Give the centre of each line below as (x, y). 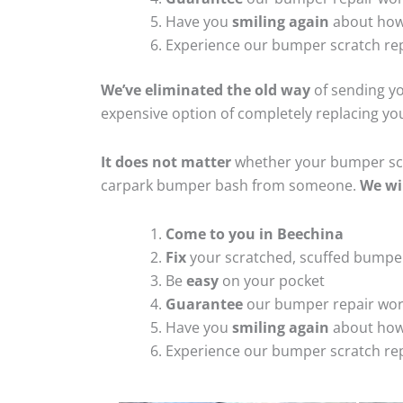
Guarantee (204, 304)
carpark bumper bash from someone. (230, 185)
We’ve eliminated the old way (206, 90)
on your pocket (272, 280)
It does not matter (166, 161)
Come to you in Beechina (255, 233)
